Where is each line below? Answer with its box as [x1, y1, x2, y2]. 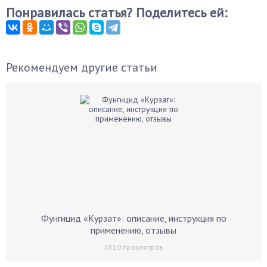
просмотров [120, 243, 163, 252]
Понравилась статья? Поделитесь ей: [6, 4, 227, 21]
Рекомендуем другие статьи [6, 60, 157, 75]
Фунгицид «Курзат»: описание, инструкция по [41, 212, 226, 224]
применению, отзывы [91, 224, 176, 236]
